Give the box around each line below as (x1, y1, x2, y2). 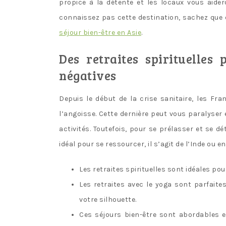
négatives (59, 67, 117, 84)
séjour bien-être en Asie (59, 28, 141, 37)
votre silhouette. (79, 195, 137, 204)
